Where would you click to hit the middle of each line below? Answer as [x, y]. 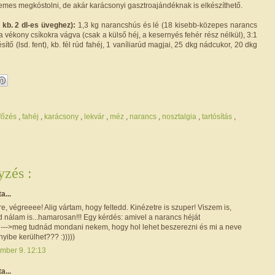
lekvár [95, 116]
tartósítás [218, 116]
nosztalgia [180, 116]
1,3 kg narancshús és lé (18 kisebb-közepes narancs [168, 25]
